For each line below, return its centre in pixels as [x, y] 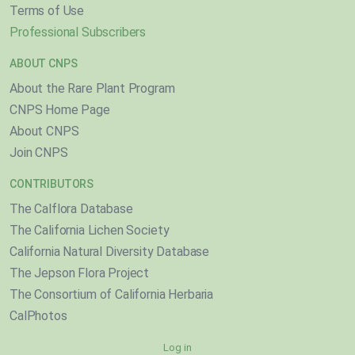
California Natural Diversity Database [110, 252]
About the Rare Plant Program [92, 88]
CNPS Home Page [60, 110]
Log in [177, 347]
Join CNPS [39, 153]
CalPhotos [38, 316]
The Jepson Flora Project [80, 273]
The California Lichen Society [90, 230]
